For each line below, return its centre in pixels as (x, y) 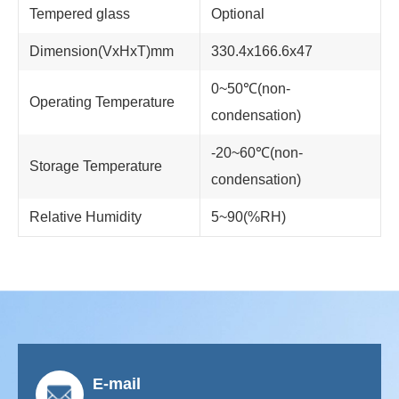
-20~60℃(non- (257, 153)
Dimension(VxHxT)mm (102, 51)
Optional (238, 14)
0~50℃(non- (251, 89)
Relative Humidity (85, 217)
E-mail (117, 384)
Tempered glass (80, 14)
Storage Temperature (96, 166)
